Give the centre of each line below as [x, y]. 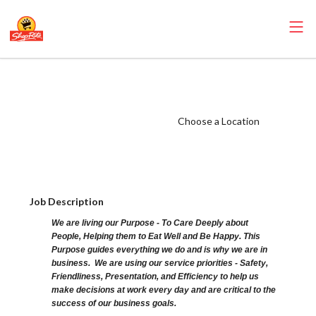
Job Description [67, 201]
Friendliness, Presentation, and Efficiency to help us [156, 277]
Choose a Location [218, 121]
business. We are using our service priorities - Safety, [160, 263]
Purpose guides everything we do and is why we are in [160, 250]
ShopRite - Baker [90, 78]
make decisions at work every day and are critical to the [164, 290]
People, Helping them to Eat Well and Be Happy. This [156, 237]
